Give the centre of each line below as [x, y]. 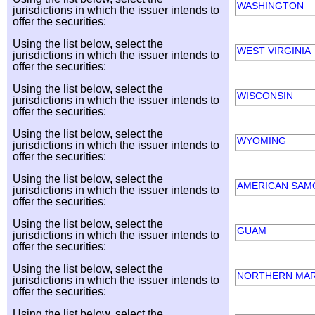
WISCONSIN [266, 96]
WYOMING [263, 141]
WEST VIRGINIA [275, 51]
